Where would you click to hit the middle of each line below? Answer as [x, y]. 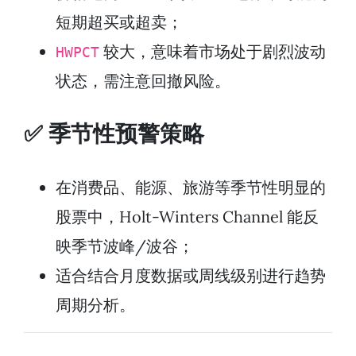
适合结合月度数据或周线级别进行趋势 [191, 275]
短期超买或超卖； [119, 21]
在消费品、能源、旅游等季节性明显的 [191, 187]
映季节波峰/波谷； [125, 246]
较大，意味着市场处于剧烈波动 [213, 51]
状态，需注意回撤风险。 [143, 80]
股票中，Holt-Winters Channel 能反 [187, 216]
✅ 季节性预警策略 [114, 133]
